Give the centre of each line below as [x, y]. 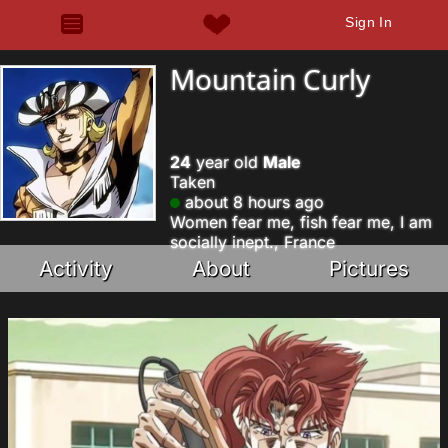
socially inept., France [252, 242]
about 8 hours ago [252, 202]
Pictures [368, 268]
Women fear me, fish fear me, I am [301, 222]
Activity [76, 268]
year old [227, 162]
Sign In [369, 22]
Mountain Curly [270, 79]
